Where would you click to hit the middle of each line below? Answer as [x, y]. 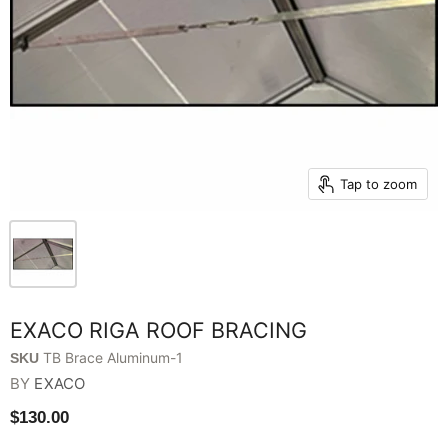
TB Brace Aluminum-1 [113, 357]
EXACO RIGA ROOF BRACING [158, 329]
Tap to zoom [378, 183]
